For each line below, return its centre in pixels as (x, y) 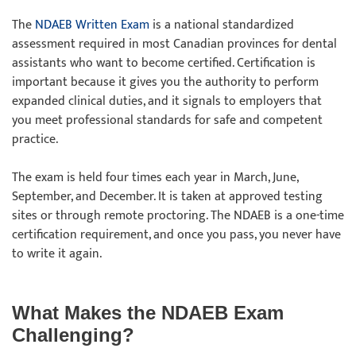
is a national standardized (222, 25)
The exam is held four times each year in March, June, (155, 178)
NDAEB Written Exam (92, 25)
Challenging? (76, 335)
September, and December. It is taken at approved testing (167, 197)
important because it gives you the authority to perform (165, 82)
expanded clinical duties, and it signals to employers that (167, 101)
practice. (37, 139)
